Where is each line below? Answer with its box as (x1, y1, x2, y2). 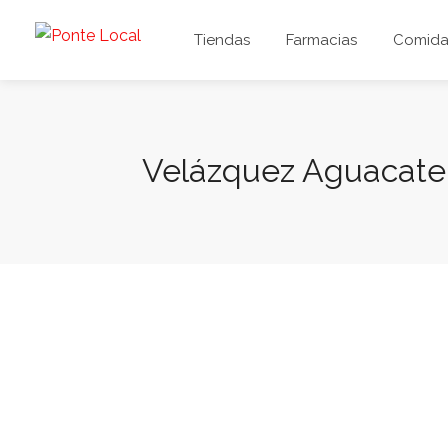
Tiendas (194, 31, 250, 49)
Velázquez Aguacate (142, 152, 446, 189)
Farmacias (286, 31, 357, 49)
